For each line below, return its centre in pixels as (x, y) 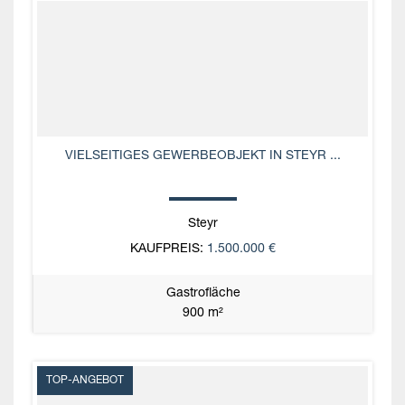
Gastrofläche (203, 293)
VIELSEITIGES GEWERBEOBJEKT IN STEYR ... (202, 156)
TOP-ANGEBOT (85, 380)
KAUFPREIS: (166, 249)
